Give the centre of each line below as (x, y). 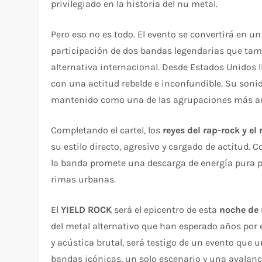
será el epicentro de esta (166, 209)
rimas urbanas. (84, 179)
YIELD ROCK (87, 209)
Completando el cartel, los (107, 130)
